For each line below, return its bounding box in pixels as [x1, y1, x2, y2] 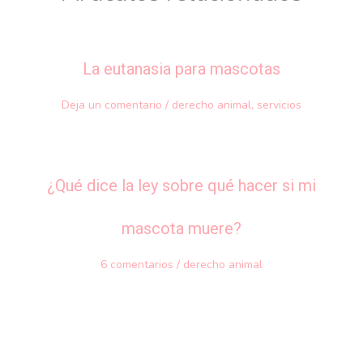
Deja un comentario [62, 96, 162, 113]
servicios [257, 96, 301, 113]
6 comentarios [100, 256, 173, 272]
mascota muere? [122, 218, 241, 238]
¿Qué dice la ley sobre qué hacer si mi [47, 175, 316, 195]
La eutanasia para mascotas [83, 58, 280, 79]
